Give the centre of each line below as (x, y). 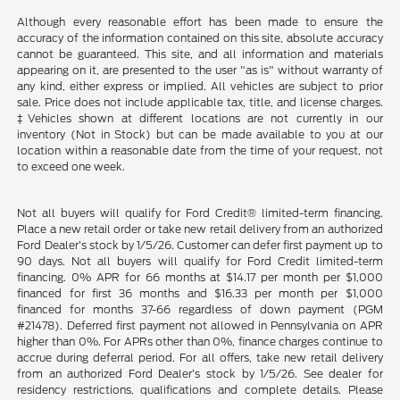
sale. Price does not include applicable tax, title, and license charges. (200, 103)
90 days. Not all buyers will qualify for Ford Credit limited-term (200, 262)
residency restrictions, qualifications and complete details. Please (200, 390)
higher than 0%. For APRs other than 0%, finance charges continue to (200, 342)
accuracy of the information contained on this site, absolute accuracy (200, 38)
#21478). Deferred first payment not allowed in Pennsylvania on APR (200, 326)
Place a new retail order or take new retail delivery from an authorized (200, 229)
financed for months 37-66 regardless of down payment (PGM (200, 310)
